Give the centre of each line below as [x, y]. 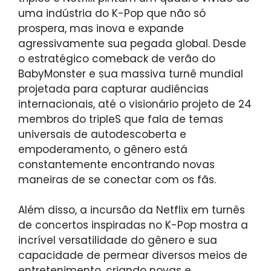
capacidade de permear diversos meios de [133, 256]
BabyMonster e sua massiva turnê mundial [131, 73]
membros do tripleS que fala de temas [121, 119]
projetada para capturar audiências [113, 89]
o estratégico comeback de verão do [117, 58]
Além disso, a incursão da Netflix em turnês [132, 210]
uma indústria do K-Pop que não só [112, 13]
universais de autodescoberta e [102, 134]
